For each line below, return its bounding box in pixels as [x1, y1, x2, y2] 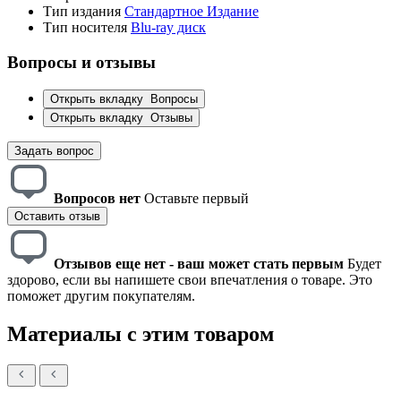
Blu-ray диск [131, 20, 206, 36]
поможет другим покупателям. [7, 287, 195, 303]
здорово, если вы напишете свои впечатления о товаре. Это [7, 271, 372, 287]
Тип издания [43, 4, 121, 20]
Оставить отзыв [14, 209, 100, 223]
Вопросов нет [54, 190, 141, 206]
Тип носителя [43, 20, 127, 36]
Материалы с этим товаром [7, 321, 274, 346]
